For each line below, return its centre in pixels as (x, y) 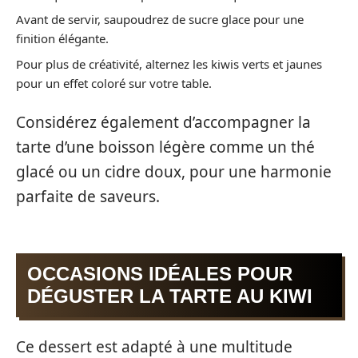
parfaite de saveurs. (88, 197)
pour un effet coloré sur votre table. (114, 83)
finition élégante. (62, 39)
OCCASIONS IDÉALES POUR (160, 273)
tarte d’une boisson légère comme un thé (165, 147)
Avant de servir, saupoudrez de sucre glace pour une (160, 20)
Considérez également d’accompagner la (163, 123)
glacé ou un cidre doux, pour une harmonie (174, 172)
